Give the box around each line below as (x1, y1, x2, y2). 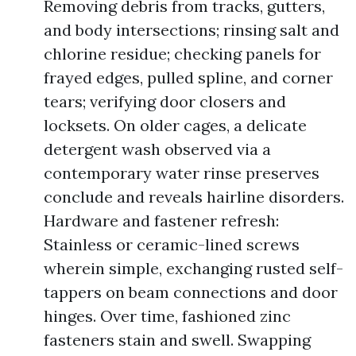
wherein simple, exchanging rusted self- (44, 258, 343, 278)
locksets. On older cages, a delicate (44, 115, 307, 135)
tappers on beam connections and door (44, 282, 338, 302)
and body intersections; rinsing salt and (44, 20, 339, 40)
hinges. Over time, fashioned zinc (44, 306, 291, 326)
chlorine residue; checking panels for (44, 44, 321, 64)
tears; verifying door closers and (44, 91, 286, 111)
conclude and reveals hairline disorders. (44, 187, 344, 207)
